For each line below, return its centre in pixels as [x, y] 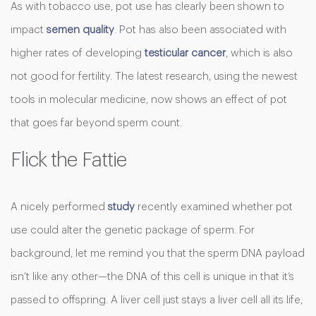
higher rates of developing [78, 54]
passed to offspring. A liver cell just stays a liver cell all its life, [157, 300]
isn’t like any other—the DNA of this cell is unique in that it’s [152, 277]
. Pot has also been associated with [200, 30]
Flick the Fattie [68, 160]
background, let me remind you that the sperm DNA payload [158, 254]
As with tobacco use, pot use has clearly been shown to [147, 7]
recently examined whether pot [215, 207]
